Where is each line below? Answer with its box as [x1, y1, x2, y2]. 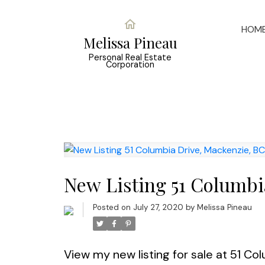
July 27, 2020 [132, 202, 183, 213]
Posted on [92, 202, 133, 213]
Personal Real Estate [89, 52, 172, 63]
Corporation [106, 59, 155, 70]
